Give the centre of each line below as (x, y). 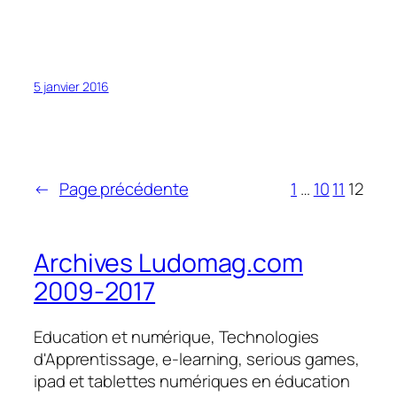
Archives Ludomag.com (168, 262)
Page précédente (124, 188)
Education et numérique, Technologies (177, 337)
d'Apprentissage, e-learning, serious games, (197, 359)
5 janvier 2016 (71, 86)
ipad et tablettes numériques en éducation (192, 381)
